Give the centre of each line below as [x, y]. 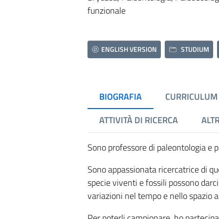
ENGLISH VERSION [129, 49]
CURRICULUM [191, 97]
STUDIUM [195, 49]
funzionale [106, 11]
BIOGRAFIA [120, 97]
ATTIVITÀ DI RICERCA [138, 120]
